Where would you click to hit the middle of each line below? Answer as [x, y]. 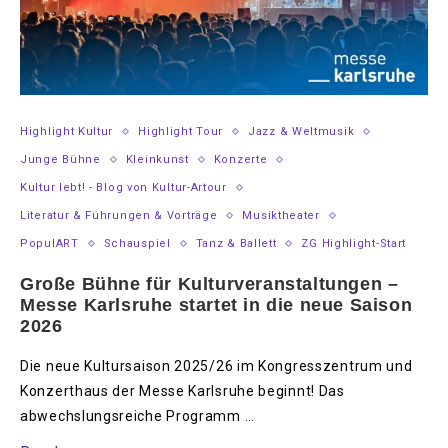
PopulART [49, 244]
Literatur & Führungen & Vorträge [119, 216]
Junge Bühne [60, 160]
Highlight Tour [181, 132]
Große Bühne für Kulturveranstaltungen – [209, 284]
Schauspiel [137, 244]
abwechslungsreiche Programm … [137, 416]
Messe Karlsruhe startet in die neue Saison [216, 305]
